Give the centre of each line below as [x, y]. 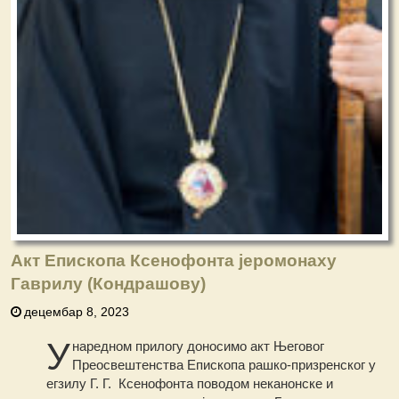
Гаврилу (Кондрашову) [109, 284]
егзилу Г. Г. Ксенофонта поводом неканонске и [190, 384]
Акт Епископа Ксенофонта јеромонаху [174, 261]
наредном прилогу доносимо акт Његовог [199, 346]
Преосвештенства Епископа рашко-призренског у [224, 365]
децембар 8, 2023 [77, 312]
